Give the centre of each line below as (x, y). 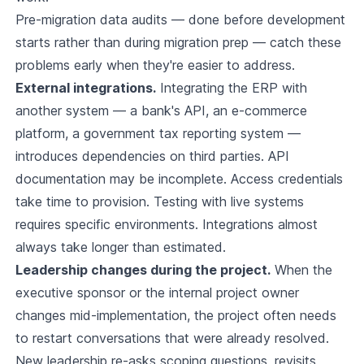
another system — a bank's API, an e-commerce (161, 111)
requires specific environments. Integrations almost (166, 225)
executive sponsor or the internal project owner (157, 293)
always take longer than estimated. (120, 247)
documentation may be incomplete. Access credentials (179, 179)
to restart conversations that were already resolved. (172, 338)
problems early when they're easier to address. (155, 65)
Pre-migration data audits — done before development (180, 20)
